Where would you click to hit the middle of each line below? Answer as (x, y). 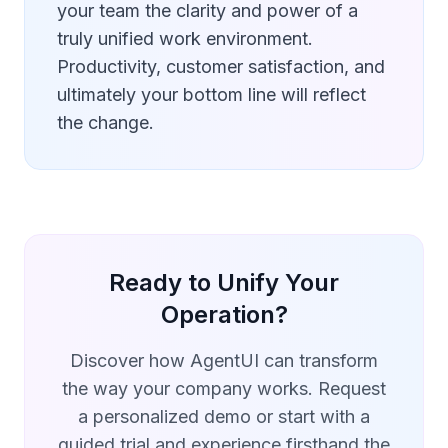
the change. (105, 122)
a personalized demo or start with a (224, 416)
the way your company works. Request (224, 388)
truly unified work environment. (185, 38)
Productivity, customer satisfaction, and (221, 66)
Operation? (224, 314)
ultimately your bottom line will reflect (211, 94)
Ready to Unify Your (224, 282)
